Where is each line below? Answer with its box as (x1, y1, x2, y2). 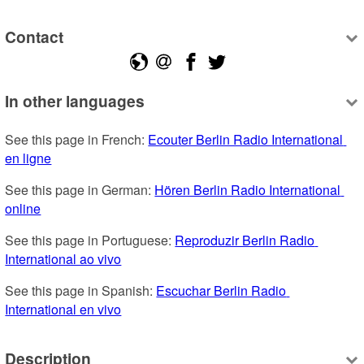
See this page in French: (5, 130, 149, 149)
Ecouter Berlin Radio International (148, 130, 344, 149)
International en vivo (5, 300, 122, 319)
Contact (5, 24, 64, 48)
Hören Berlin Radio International (154, 180, 341, 200)
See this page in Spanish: (5, 281, 157, 301)
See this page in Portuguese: (5, 231, 175, 250)
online (5, 199, 41, 219)
